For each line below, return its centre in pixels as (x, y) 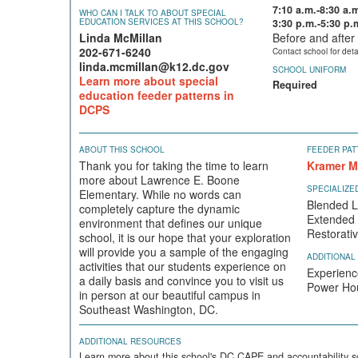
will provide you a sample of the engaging (184, 252)
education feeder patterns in (157, 95)
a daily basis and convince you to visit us (181, 280)
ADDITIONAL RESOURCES (130, 341)
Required (294, 85)
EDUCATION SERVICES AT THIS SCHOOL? (161, 22)
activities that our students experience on (183, 266)
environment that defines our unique (171, 223)
